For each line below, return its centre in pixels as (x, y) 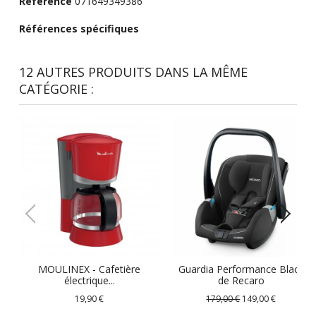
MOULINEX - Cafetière (90, 269)
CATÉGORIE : (56, 89)
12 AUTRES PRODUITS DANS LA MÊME (133, 72)
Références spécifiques (79, 29)
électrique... (89, 281)
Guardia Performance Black (241, 269)
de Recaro (241, 281)
